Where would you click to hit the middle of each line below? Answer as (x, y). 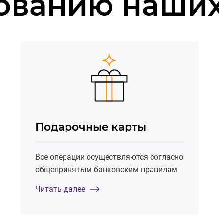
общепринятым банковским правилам (106, 169)
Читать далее (60, 189)
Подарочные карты (90, 127)
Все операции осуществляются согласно (109, 157)
